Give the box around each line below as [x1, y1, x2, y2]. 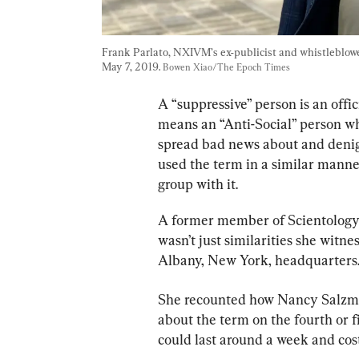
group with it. [158, 175, 238, 192]
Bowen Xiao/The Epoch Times [163, 61, 290, 73]
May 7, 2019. [102, 59, 163, 73]
